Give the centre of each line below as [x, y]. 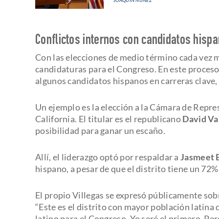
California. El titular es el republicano [109, 119]
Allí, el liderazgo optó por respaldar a [108, 157]
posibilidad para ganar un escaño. [100, 130]
